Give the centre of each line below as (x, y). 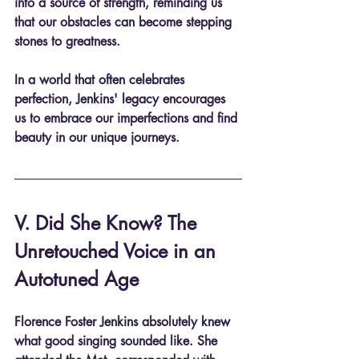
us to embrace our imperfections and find (128, 119)
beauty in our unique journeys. (97, 138)
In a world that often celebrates (101, 80)
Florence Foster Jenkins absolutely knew (124, 322)
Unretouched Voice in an (118, 252)
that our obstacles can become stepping (125, 22)
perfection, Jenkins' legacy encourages (122, 99)
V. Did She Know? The (108, 224)
